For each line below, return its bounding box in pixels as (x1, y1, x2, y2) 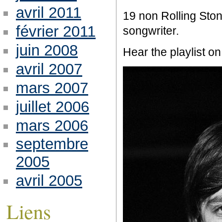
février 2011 (15, 23, 96, 40)
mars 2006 (15, 116, 88, 134)
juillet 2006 (15, 98, 89, 115)
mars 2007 (15, 79, 88, 97)
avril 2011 (15, 4, 81, 22)
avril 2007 (15, 60, 82, 78)
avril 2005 (15, 172, 82, 190)
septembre (15, 135, 88, 153)
